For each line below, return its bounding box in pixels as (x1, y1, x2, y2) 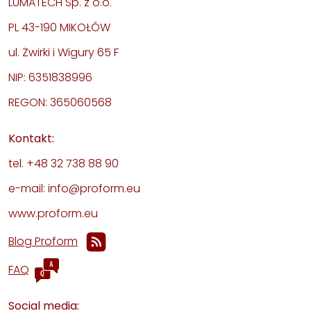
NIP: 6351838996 (8, 69, 92, 85)
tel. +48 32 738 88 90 (8, 155, 119, 171)
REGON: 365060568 (8, 94, 112, 110)
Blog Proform (8, 233, 78, 249)
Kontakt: (8, 130, 54, 146)
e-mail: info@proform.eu (8, 180, 140, 196)
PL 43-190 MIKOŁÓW (8, 19, 110, 35)
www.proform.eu (8, 205, 98, 221)
